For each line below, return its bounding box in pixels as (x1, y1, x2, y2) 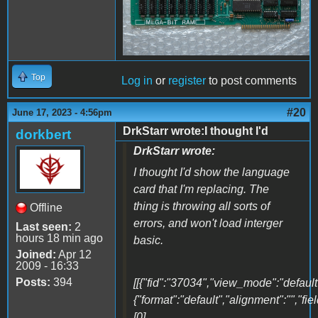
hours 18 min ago (16, 231, 103, 244)
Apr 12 (56, 248, 92, 261)
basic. (133, 234, 163, 246)
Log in (121, 74, 153, 87)
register (168, 74, 206, 87)
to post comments (206, 74, 297, 87)
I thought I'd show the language (133, 165, 290, 178)
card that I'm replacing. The (133, 182, 269, 195)
